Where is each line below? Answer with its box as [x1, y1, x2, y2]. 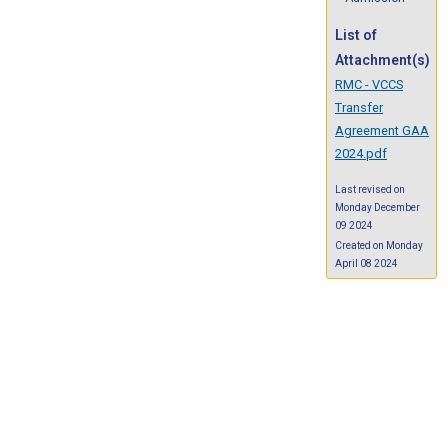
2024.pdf [335, 146, 387, 162]
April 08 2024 [335, 258, 398, 270]
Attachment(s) [335, 52, 430, 69]
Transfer [335, 100, 383, 116]
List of [335, 27, 377, 44]
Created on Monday [335, 240, 423, 252]
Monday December [335, 202, 420, 214]
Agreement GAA [335, 123, 429, 139]
